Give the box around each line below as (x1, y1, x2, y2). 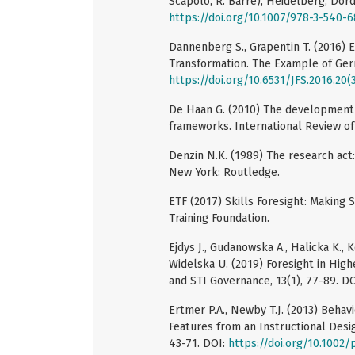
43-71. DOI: (169, 336, 228, 350)
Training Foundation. (169, 211, 269, 225)
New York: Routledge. (169, 165, 280, 179)
